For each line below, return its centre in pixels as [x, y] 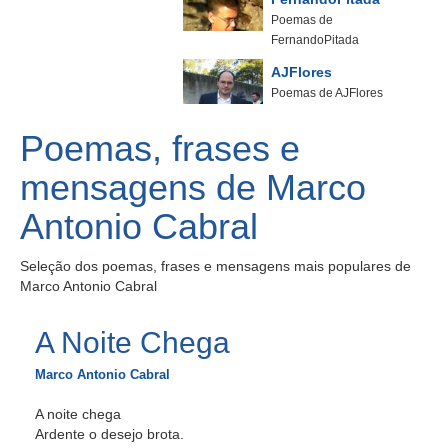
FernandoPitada [315, 40]
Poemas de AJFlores [327, 93]
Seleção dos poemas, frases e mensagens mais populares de [215, 266]
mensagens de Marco [193, 187]
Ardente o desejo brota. [109, 434]
